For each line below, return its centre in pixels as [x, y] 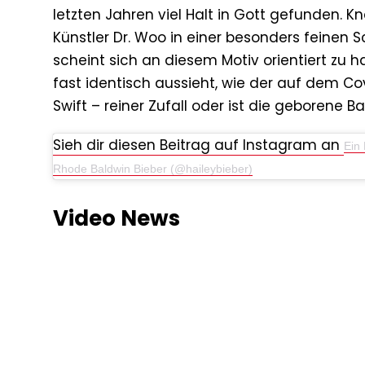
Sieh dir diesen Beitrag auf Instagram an [198, 145]
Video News [117, 219]
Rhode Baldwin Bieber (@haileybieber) [153, 169]
